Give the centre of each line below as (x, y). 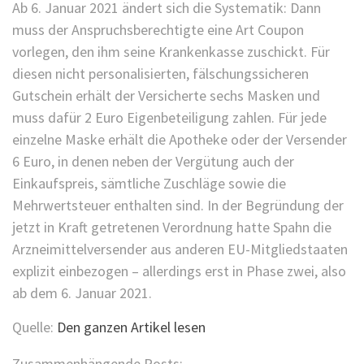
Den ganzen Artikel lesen (131, 327)
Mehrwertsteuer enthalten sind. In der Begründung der (178, 205)
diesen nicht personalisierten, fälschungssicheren (160, 74)
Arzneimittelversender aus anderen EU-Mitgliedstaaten (180, 249)
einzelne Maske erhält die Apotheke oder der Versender (180, 139)
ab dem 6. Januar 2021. (82, 293)
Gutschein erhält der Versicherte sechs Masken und (166, 95)
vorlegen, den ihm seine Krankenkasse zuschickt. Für (171, 52)
